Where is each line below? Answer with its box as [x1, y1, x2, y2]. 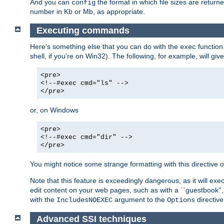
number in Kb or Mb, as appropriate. [30, 7, 145, 15]
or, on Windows [30, 106, 78, 114]
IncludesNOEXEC [56, 196, 112, 204]
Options [167, 196, 195, 204]
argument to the [112, 195, 167, 204]
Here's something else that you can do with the [30, 42, 180, 51]
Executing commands [36, 25, 132, 35]
